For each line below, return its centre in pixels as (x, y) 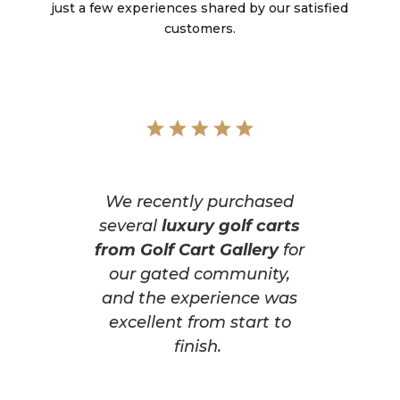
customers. (200, 28)
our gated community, (200, 274)
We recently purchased (200, 201)
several (131, 225)
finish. (200, 346)
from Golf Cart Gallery (187, 250)
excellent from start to (200, 322)
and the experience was (200, 298)
